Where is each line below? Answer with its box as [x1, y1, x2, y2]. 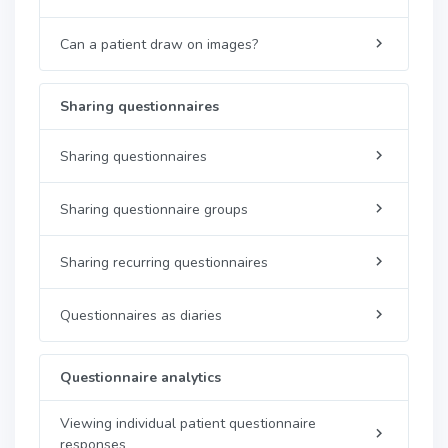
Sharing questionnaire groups [60, 199, 248, 219]
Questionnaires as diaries [60, 305, 222, 325]
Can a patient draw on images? [60, 34, 258, 54]
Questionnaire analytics [60, 368, 221, 387]
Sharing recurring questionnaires [60, 252, 268, 272]
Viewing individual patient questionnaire [60, 414, 316, 433]
